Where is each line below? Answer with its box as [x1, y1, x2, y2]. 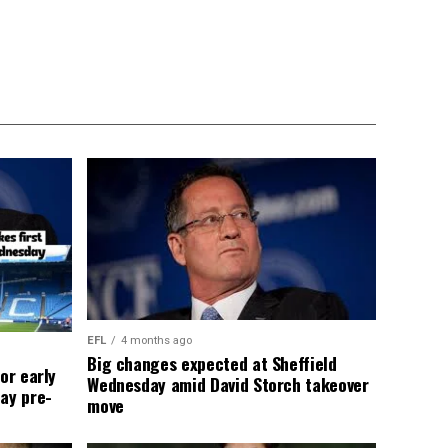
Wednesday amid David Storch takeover [87, 370, 369, 397]
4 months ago [121, 333, 193, 347]
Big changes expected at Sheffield [87, 349, 337, 376]
